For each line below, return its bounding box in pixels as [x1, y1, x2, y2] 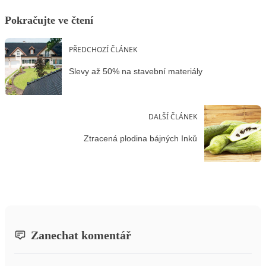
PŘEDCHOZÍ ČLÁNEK [69, 44, 137, 55]
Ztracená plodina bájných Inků [84, 134, 197, 144]
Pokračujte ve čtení [5, 14, 93, 26]
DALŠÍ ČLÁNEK [148, 111, 197, 122]
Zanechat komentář [31, 228, 131, 242]
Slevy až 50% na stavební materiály [69, 66, 202, 77]
